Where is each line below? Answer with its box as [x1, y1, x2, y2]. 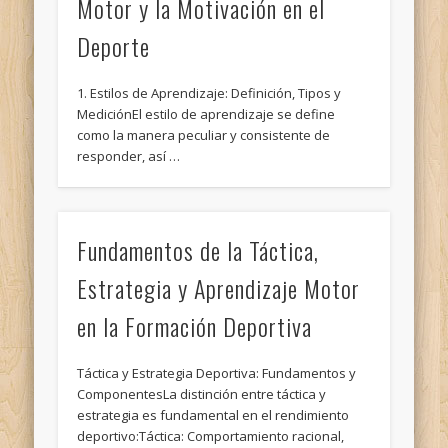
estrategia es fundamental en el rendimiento [77, 405, 350, 424]
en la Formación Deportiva [77, 307, 313, 344]
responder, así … [77, 147, 181, 166]
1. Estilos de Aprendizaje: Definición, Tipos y [77, 84, 342, 103]
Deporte [77, 28, 151, 65]
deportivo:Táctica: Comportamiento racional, [77, 426, 345, 445]
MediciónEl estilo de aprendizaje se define [77, 105, 336, 124]
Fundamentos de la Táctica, [77, 231, 320, 268]
